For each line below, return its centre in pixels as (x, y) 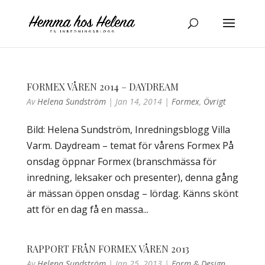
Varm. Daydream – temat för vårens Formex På (130, 146)
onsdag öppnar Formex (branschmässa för (121, 161)
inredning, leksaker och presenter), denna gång (132, 177)
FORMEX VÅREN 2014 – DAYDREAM (102, 87)
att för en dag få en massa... (87, 209)
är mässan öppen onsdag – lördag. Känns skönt (132, 193)
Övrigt (214, 101)
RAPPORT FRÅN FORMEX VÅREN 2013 (108, 249)
